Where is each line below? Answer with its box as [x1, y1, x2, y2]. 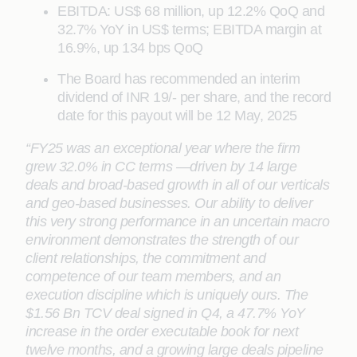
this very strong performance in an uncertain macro [25, 214, 329, 229]
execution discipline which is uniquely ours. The [25, 287, 308, 303]
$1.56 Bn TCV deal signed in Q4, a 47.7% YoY [25, 305, 305, 321]
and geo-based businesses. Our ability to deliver [25, 195, 312, 211]
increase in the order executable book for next [25, 324, 298, 339]
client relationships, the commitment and [25, 250, 265, 266]
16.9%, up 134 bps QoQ [57, 40, 203, 56]
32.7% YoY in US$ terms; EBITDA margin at [57, 22, 321, 37]
